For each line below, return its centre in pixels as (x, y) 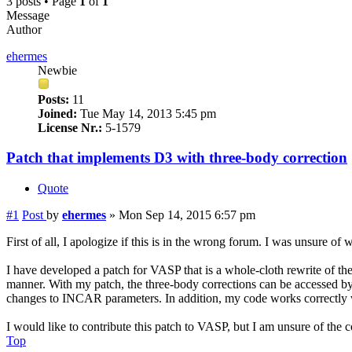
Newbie (57, 70)
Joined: (57, 113)
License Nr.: (70, 127)
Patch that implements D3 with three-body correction (177, 158)
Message (28, 15)
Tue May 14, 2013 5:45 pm (147, 113)
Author (24, 29)
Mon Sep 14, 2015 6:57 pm (187, 215)
